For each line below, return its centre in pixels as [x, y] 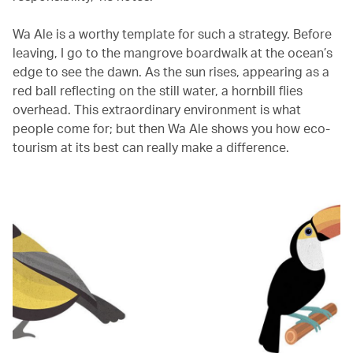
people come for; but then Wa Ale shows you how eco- [171, 128]
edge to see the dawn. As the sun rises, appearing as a [171, 71]
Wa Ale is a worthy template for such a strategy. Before [172, 33]
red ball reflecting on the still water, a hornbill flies [158, 90]
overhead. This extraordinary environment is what [157, 109]
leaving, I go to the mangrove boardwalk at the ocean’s [173, 52]
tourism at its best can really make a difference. [151, 147]
